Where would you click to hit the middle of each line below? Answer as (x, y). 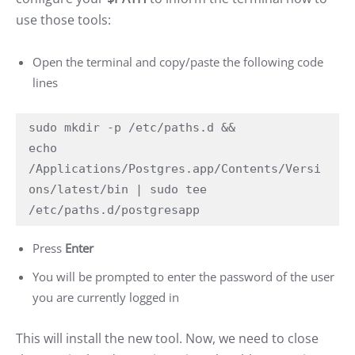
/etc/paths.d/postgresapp (114, 210)
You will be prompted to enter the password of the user (183, 277)
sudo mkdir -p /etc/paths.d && (132, 128)
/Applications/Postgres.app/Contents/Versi (175, 169)
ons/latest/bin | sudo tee (118, 190)
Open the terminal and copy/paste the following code (178, 62)
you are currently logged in (106, 298)
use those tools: (63, 20)
